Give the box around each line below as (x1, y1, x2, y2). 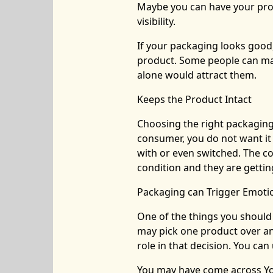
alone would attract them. (136, 68, 257, 82)
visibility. (136, 14, 175, 28)
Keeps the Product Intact (136, 92, 252, 106)
